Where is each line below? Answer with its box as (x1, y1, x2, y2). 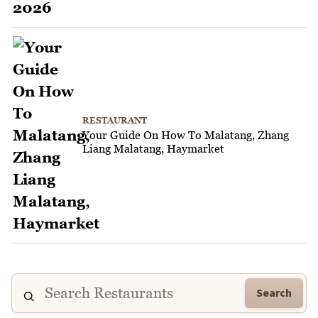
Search (256, 285, 292, 301)
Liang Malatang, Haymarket (82, 141, 224, 155)
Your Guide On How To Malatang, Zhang (82, 128, 289, 141)
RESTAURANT (82, 114, 147, 126)
